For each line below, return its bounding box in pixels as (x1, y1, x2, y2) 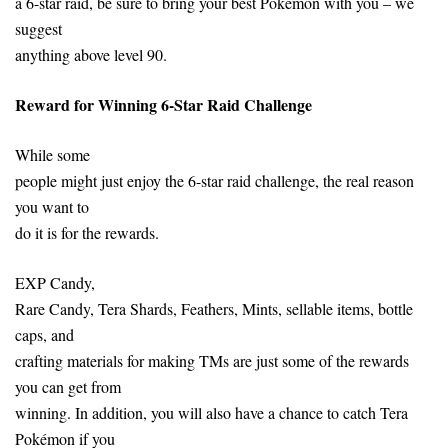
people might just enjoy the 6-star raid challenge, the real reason (15, 169, 414, 191)
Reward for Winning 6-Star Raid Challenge (15, 92, 312, 116)
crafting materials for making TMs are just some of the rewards (15, 349, 409, 371)
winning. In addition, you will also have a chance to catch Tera (15, 401, 408, 423)
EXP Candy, (15, 271, 95, 293)
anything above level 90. (15, 43, 167, 65)
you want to (15, 195, 89, 217)
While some (15, 143, 90, 165)
